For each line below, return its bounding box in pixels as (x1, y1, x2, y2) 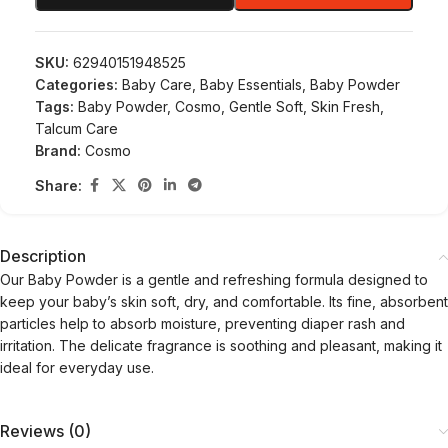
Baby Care (122, 76, 192, 93)
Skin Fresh (311, 98, 380, 115)
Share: (35, 176, 82, 194)
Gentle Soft (229, 98, 303, 115)
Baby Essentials (200, 76, 302, 93)
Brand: (35, 142, 85, 159)
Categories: (35, 76, 118, 93)
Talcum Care (35, 120, 118, 137)
